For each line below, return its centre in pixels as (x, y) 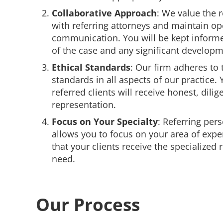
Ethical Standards (91, 67)
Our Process (88, 204)
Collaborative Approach (104, 13)
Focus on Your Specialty (105, 121)
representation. (84, 104)
